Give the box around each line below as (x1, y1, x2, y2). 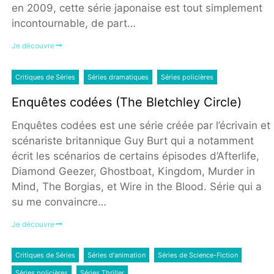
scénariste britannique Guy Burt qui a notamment (11, 134, 254, 147)
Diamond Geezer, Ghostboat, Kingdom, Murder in (11, 165, 255, 177)
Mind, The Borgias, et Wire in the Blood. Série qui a (11, 180, 262, 193)
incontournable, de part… (11, 17, 136, 30)
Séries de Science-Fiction (157, 251, 238, 260)
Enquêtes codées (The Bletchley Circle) (11, 94, 242, 109)
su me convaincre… (11, 195, 106, 208)
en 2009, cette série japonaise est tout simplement (11, 2, 262, 15)
